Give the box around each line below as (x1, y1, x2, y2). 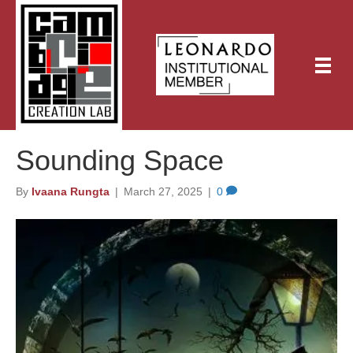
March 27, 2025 (124, 184, 203, 198)
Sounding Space (16, 143, 224, 176)
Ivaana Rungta (32, 184, 110, 198)
